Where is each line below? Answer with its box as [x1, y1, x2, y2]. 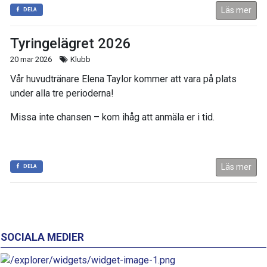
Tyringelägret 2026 [10, 35, 131, 52]
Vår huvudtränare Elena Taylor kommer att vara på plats [10, 73, 237, 85]
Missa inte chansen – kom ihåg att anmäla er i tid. [10, 111, 215, 123]
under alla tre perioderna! [10, 88, 114, 100]
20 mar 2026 [10, 55, 52, 64]
